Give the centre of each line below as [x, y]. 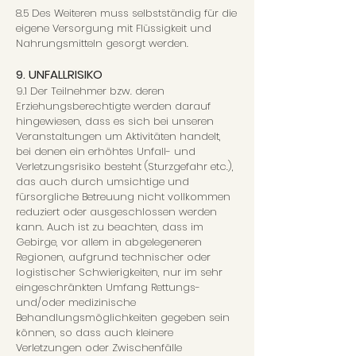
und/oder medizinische [76, 302]
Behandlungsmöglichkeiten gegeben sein [123, 317]
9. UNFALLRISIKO [59, 74]
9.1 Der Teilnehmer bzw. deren [90, 91]
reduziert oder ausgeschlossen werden [116, 212]
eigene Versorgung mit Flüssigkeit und [114, 28]
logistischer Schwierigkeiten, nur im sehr [119, 272]
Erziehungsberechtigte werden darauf [113, 106]
